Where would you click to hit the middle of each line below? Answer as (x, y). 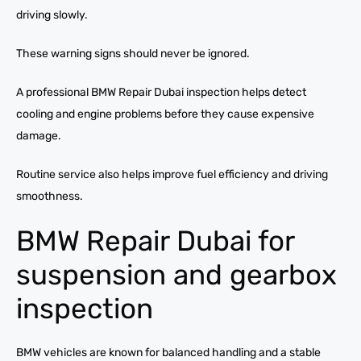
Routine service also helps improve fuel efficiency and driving (172, 174)
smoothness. (50, 196)
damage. (39, 135)
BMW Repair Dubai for (155, 241)
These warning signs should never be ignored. (133, 53)
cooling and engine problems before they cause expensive (165, 114)
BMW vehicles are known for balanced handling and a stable (168, 352)
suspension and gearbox (176, 274)
